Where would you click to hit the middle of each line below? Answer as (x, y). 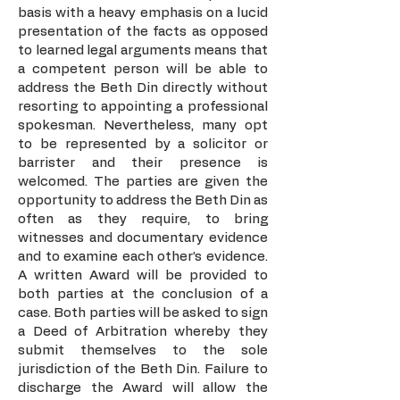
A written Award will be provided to (143, 275)
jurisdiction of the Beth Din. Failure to (143, 369)
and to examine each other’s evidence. (143, 257)
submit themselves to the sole (143, 350)
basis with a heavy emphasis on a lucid (143, 13)
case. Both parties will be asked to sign (143, 313)
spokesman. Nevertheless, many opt (143, 125)
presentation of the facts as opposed (143, 32)
